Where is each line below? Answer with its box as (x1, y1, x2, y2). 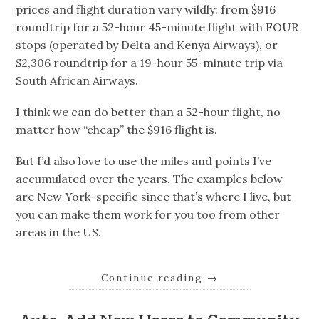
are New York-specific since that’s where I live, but (16, 189, 292, 204)
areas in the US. (16, 225, 102, 240)
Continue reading (100, 271, 207, 284)
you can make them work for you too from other (16, 207, 281, 222)
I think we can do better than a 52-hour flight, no (16, 105, 281, 120)
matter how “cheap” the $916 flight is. (16, 122, 218, 137)
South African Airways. (16, 73, 139, 88)
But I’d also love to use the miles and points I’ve (16, 154, 272, 169)
